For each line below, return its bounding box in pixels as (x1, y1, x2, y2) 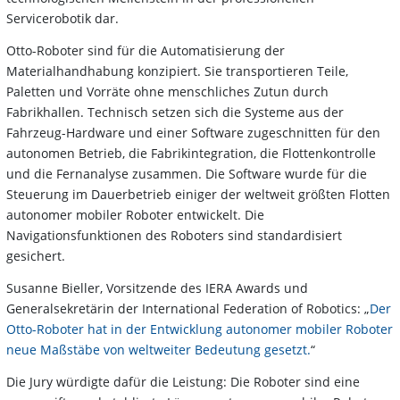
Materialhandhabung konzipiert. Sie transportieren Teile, (6, 62, 348, 80)
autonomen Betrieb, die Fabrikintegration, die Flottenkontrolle (6, 145, 376, 162)
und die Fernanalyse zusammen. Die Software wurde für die (6, 165, 367, 183)
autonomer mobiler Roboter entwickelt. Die (6, 206, 264, 224)
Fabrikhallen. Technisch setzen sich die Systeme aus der (6, 104, 344, 121)
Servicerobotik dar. (6, 10, 119, 28)
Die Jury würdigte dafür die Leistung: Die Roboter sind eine (6, 373, 360, 391)
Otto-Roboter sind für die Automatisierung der (6, 42, 285, 60)
